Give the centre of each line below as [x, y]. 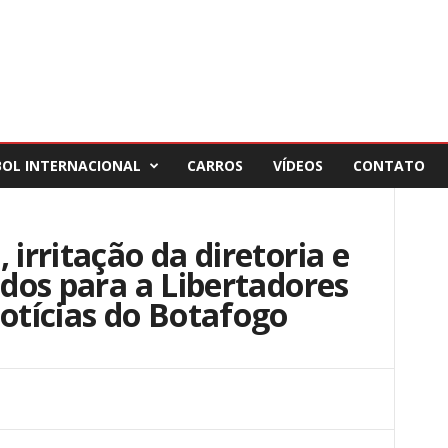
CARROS [214, 165]
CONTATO [388, 165]
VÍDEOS [297, 165]
